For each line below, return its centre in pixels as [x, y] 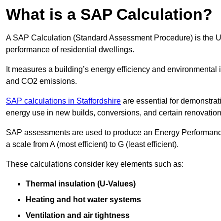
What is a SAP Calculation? [109, 15]
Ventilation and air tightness [78, 216]
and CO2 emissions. [41, 81]
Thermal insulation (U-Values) [81, 184]
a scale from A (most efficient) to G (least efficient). [92, 145]
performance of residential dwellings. [70, 50]
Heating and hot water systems [83, 200]
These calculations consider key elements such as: [95, 164]
